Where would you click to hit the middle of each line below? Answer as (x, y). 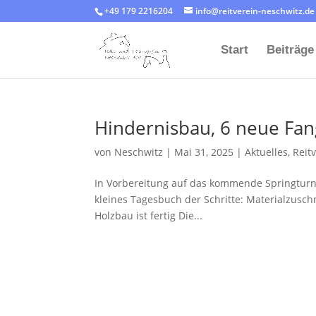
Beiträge (290, 50)
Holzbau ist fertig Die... (149, 215)
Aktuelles (267, 152)
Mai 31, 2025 (204, 152)
